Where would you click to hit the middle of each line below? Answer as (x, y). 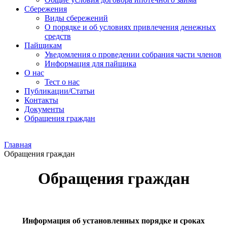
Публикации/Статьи (60, 91)
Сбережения (46, 9)
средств (58, 36)
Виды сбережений (76, 18)
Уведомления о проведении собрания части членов (133, 54)
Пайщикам (43, 45)
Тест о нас (62, 82)
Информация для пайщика (90, 64)
